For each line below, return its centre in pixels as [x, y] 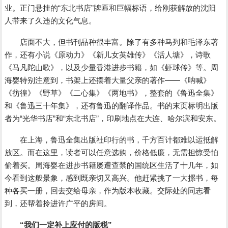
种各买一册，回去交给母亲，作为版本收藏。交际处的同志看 [108, 191]
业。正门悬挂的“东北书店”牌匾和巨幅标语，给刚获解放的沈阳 [110, 8]
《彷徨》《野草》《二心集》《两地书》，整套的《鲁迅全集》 [112, 93]
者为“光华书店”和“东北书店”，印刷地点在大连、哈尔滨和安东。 [113, 119]
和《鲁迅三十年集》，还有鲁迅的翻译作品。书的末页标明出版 [112, 106]
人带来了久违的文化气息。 [51, 21]
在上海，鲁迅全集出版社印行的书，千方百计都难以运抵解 [112, 140]
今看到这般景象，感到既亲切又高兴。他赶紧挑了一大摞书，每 [112, 178]
